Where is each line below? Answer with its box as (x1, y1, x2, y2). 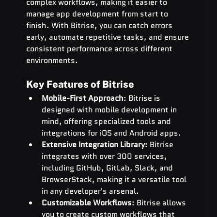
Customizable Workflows (41, 197, 132, 208)
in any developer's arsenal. (41, 185, 139, 197)
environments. (26, 54, 78, 66)
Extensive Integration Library (41, 139, 145, 150)
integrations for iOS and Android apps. (41, 127, 181, 139)
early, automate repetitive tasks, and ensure (26, 31, 191, 43)
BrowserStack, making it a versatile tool (41, 173, 188, 185)
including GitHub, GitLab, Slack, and (41, 162, 175, 173)
